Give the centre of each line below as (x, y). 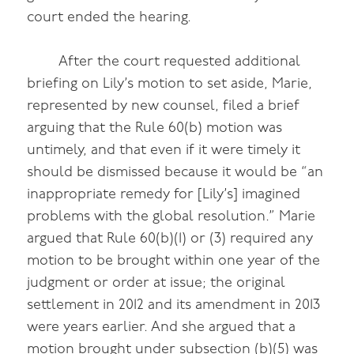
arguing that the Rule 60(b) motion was (155, 129)
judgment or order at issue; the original (156, 284)
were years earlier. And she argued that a (162, 328)
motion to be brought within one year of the (174, 262)
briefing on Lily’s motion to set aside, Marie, (170, 85)
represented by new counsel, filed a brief (164, 107)
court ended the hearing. (109, 17)
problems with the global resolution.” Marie (171, 217)
